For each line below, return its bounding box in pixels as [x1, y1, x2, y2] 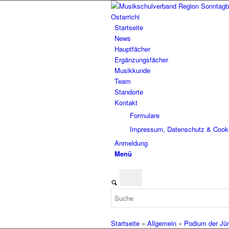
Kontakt [114, 98, 138, 107]
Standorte [114, 87, 143, 97]
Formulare [130, 110, 159, 120]
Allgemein [147, 218, 176, 228]
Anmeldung [114, 138, 148, 148]
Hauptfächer [114, 44, 150, 54]
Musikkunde [114, 65, 150, 75]
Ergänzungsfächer [114, 55, 168, 64]
